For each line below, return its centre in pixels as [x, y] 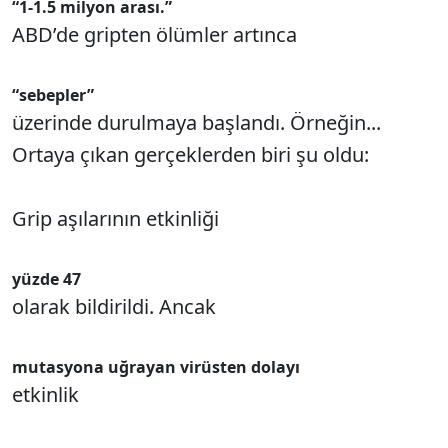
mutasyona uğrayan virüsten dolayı [156, 367]
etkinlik [45, 394]
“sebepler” [53, 95]
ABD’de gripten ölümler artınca [154, 34]
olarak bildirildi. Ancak [114, 306]
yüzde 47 [46, 279]
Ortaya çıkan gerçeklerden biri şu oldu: [190, 154]
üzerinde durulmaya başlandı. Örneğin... [196, 122]
